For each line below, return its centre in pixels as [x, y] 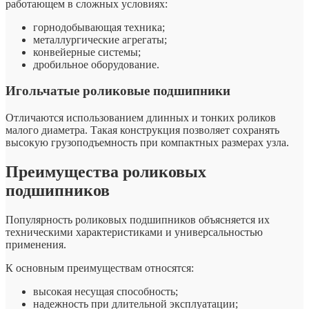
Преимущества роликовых [106, 171]
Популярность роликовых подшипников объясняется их [138, 219]
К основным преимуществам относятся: [100, 268]
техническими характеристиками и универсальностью [134, 232]
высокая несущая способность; [106, 291]
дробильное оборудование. [96, 64]
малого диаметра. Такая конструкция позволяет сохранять [142, 130]
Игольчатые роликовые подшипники [118, 91]
